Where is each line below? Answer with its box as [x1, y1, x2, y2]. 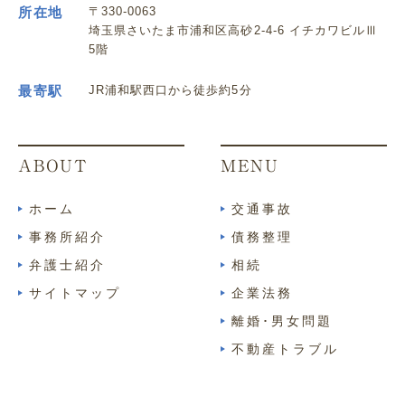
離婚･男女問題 [231, 314, 334, 329]
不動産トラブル [231, 342, 340, 357]
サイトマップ [29, 286, 121, 301]
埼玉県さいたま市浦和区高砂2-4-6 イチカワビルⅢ [89, 24, 379, 38]
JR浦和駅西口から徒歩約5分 [89, 83, 252, 98]
